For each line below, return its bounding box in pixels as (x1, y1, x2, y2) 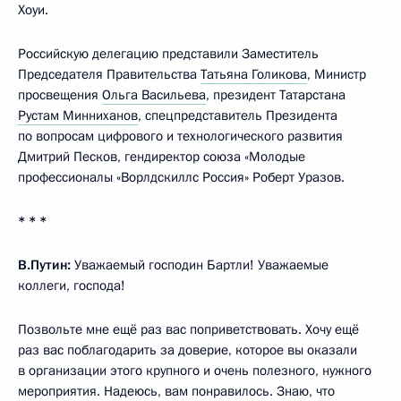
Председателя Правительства (18, 65, 200, 84)
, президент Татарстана (206, 86, 346, 105)
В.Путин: (18, 256, 71, 275)
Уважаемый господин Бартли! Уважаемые (71, 256, 328, 275)
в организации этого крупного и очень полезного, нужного (18, 362, 371, 380)
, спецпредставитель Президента (138, 107, 337, 125)
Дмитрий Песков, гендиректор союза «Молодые (18, 148, 305, 166)
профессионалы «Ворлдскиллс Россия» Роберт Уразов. (18, 168, 345, 187)
